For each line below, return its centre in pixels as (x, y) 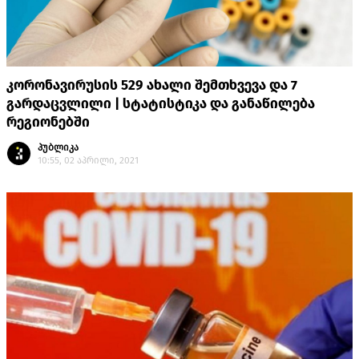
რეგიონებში (48, 123)
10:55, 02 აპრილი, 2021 (88, 161)
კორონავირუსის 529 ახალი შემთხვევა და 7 (152, 86)
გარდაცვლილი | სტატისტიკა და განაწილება (161, 104)
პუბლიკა (58, 148)
